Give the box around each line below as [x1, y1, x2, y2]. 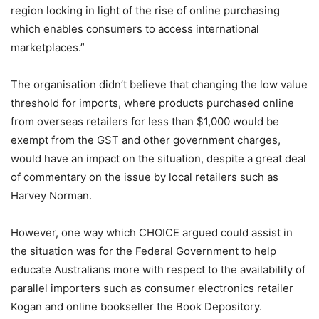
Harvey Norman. [11, 189, 92, 202]
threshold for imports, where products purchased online [11, 96, 294, 110]
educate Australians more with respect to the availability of [11, 263, 305, 276]
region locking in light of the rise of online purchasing [11, 4, 280, 17]
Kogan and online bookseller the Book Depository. [11, 300, 262, 313]
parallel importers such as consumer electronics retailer [11, 281, 293, 295]
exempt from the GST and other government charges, [11, 133, 281, 147]
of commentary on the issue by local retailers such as [11, 170, 278, 184]
